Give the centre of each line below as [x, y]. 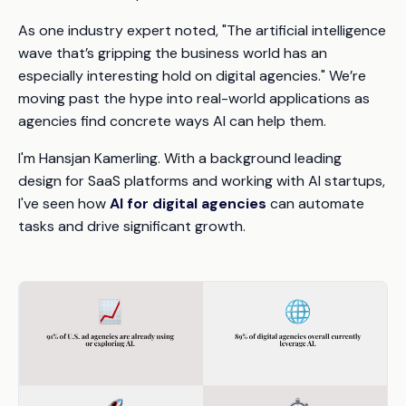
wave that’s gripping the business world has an [173, 53]
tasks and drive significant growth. [132, 227]
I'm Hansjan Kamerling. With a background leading [180, 159]
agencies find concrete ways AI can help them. [172, 121]
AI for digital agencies [188, 204]
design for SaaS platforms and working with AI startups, [202, 181]
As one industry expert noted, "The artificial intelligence [202, 31]
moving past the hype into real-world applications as [194, 99]
